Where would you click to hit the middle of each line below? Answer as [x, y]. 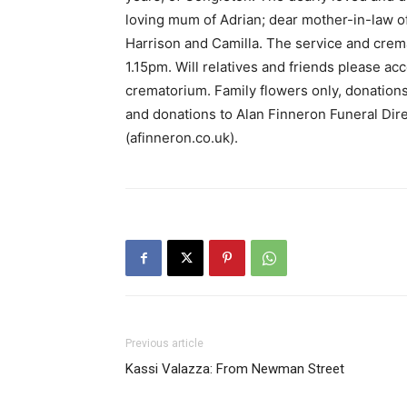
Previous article [164, 344]
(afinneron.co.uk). [182, 138]
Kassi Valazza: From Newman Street [235, 369]
